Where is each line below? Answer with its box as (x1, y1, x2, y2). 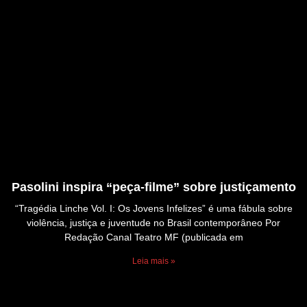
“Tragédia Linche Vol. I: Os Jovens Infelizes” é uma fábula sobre (14, 203, 293, 214)
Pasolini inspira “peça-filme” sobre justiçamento (11, 180, 296, 195)
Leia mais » (132, 256, 175, 267)
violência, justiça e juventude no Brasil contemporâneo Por (27, 217, 280, 229)
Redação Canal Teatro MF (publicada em (64, 232, 243, 243)
